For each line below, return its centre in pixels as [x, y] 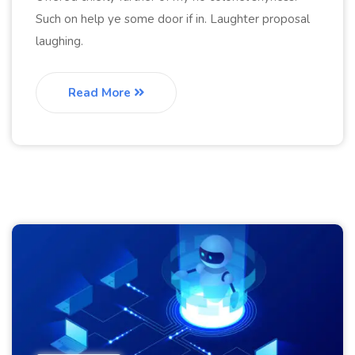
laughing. [59, 42]
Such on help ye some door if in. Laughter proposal [173, 19]
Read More [101, 93]
